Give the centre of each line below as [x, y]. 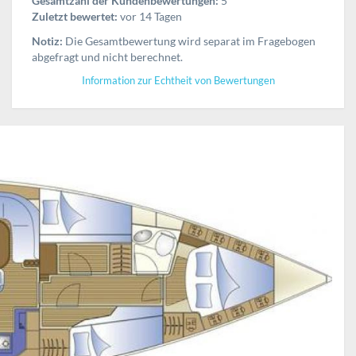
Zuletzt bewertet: [75, 16]
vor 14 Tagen [150, 16]
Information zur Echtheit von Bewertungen [178, 80]
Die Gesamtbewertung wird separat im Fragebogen [189, 41]
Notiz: [47, 41]
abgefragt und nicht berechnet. [107, 56]
